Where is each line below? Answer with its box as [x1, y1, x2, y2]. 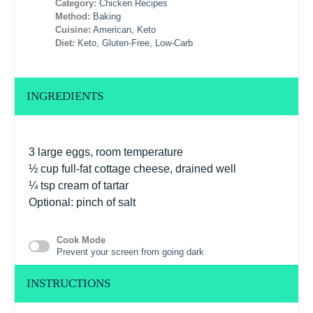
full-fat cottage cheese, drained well [59, 162, 236, 175]
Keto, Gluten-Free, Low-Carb [78, 38, 194, 49]
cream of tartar [55, 179, 129, 191]
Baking [93, 11, 122, 22]
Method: [55, 11, 91, 22]
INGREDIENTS [27, 89, 103, 103]
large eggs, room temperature [35, 145, 183, 158]
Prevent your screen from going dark [57, 246, 204, 257]
